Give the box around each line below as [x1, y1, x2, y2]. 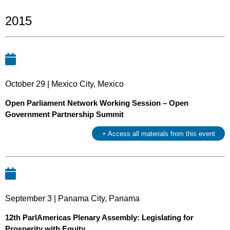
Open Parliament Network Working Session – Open [5, 99, 188, 108]
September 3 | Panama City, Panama [5, 194, 140, 203]
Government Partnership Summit [5, 110, 124, 119]
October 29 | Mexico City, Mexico [5, 79, 124, 88]
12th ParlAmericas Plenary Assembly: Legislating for [5, 213, 194, 222]
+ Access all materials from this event [102, 129, 215, 138]
